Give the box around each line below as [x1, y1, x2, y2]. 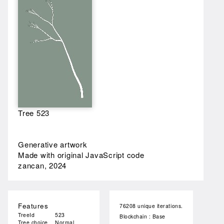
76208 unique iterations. [119, 202, 183, 209]
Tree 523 [18, 107, 49, 118]
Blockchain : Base [119, 212, 165, 220]
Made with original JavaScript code [18, 149, 144, 160]
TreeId [18, 211, 35, 218]
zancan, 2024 [18, 160, 66, 170]
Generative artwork [18, 139, 87, 149]
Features [18, 201, 48, 210]
